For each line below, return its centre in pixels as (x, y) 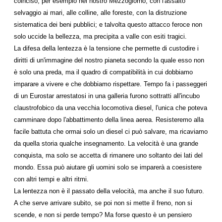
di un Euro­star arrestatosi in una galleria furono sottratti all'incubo (107, 96)
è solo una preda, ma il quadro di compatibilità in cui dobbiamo (103, 72)
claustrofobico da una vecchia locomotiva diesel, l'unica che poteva (111, 108)
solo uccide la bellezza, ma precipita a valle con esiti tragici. (100, 36)
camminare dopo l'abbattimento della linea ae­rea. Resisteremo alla (109, 120)
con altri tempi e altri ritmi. (51, 179)
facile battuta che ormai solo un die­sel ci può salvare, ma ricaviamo (111, 132)
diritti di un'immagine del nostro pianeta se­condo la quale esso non (109, 60)
